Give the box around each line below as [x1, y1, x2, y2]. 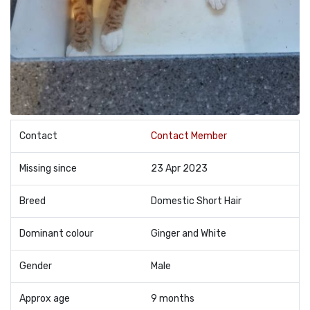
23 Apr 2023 [151, 163, 208, 174]
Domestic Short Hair [151, 195, 241, 207]
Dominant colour [19, 228, 93, 239]
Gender [19, 260, 52, 272]
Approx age [19, 293, 70, 304]
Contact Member [151, 130, 227, 142]
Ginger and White [151, 228, 226, 239]
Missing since [19, 163, 77, 174]
